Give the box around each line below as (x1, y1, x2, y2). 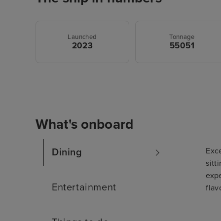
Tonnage (169, 33, 195, 41)
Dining (52, 147, 82, 159)
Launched (68, 33, 97, 41)
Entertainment (52, 182, 116, 194)
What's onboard (36, 116, 133, 133)
